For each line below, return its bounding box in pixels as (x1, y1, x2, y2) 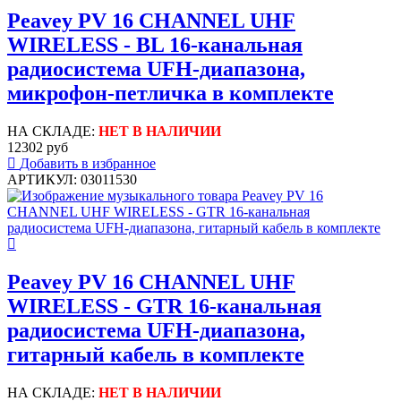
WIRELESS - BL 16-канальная (7, 33, 303, 57)
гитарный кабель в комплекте (7, 343, 304, 367)
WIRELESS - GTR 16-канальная (7, 294, 321, 319)
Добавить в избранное (20, 156, 156, 172)
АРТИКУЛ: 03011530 (7, 172, 137, 188)
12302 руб (7, 140, 68, 156)
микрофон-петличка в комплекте (7, 81, 334, 106)
